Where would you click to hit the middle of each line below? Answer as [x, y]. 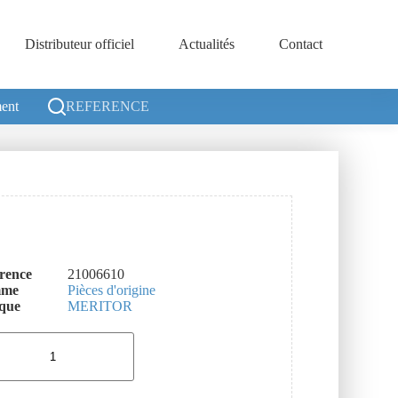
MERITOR [100, 306]
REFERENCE [107, 106]
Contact [301, 44]
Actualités [207, 44]
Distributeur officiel [80, 44]
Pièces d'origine [112, 291]
